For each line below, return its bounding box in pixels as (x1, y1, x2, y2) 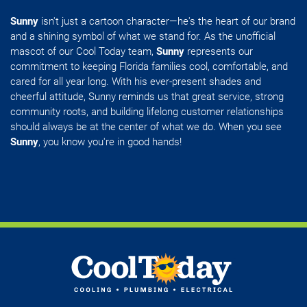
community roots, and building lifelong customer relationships (10, 106, 284, 119)
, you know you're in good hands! (38, 136, 182, 149)
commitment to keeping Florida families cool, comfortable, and (10, 60, 288, 73)
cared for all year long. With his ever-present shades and (10, 75, 261, 88)
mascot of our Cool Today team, (10, 45, 156, 58)
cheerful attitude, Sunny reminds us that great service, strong (10, 90, 284, 103)
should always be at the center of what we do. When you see (10, 121, 282, 134)
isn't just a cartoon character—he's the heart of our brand (38, 15, 295, 28)
